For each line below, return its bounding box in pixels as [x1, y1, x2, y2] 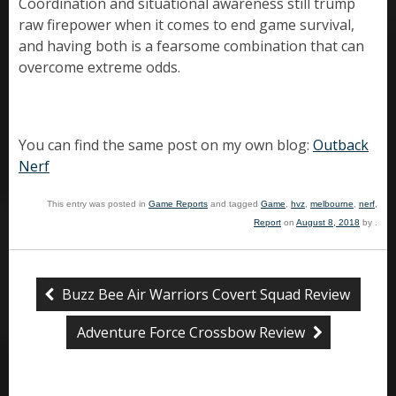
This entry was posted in [47, 199, 148, 209]
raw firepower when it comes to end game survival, [19, 15, 354, 35]
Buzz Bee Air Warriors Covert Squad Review [57, 285, 350, 305]
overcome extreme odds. [19, 57, 180, 78]
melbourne [310, 199, 354, 209]
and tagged [208, 199, 261, 209]
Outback [313, 135, 369, 156]
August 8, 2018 [296, 217, 360, 228]
